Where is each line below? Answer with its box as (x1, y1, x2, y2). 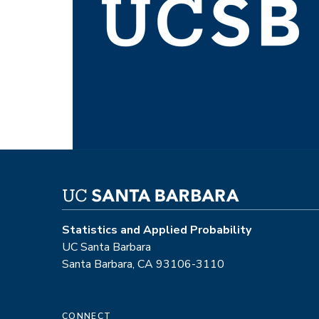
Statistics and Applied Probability (62, 222, 251, 239)
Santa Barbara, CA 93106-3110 (62, 256, 224, 273)
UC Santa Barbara (62, 239, 151, 256)
